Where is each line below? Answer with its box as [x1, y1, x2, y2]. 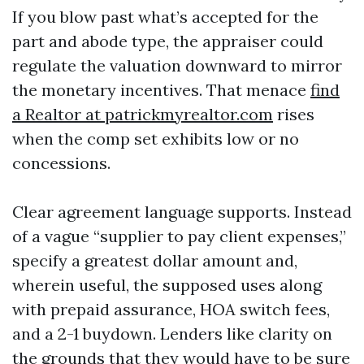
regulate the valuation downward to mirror [12, 55, 342, 76]
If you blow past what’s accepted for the [12, 6, 318, 27]
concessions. [12, 153, 110, 173]
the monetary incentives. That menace [12, 80, 310, 100]
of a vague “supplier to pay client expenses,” [12, 226, 346, 246]
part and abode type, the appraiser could [12, 31, 323, 51]
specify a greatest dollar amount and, [12, 250, 297, 271]
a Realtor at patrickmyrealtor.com [12, 104, 273, 124]
